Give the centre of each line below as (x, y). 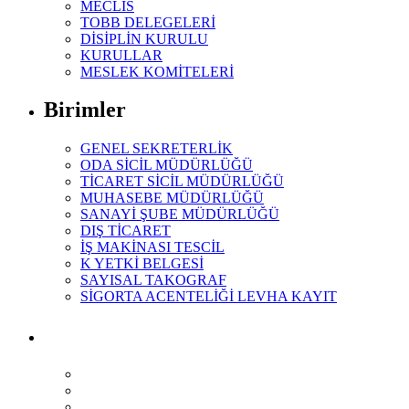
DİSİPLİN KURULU (144, 38)
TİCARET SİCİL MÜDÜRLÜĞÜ (182, 182)
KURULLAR (121, 55)
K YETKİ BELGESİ (142, 264)
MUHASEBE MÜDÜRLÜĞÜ (172, 198)
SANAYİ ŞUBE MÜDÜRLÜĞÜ (180, 215)
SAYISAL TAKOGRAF (153, 280)
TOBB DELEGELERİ (148, 22)
